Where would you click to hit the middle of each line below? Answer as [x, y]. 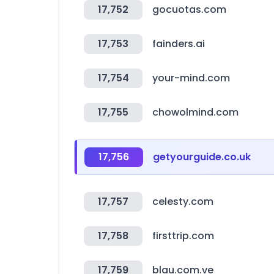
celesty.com [183, 202]
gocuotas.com [189, 9]
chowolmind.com [195, 112]
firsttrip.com [183, 236]
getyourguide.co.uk [202, 157]
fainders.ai [179, 44]
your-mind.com [191, 78]
